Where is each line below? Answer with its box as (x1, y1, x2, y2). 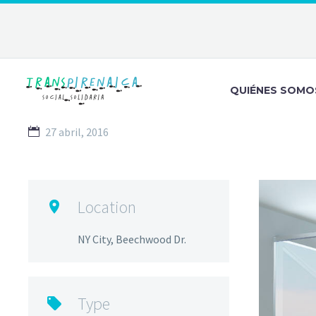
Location (78, 195, 136, 218)
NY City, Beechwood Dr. (78, 231, 186, 246)
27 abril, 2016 (45, 124, 109, 139)
